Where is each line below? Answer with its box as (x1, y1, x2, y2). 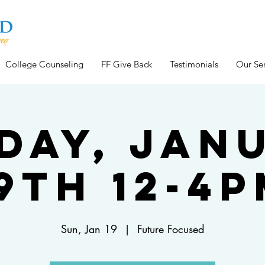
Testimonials (170, 59, 218, 70)
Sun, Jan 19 (61, 222, 117, 237)
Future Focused (137, 222, 204, 237)
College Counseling (5, 59, 83, 70)
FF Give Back (101, 59, 152, 70)
